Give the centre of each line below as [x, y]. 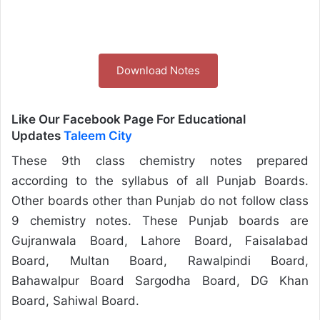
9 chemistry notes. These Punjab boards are [160, 220]
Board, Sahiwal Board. [75, 300]
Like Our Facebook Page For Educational [129, 119]
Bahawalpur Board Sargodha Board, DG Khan [160, 280]
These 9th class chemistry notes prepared [160, 160]
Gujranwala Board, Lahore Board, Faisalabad [160, 240]
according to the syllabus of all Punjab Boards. [160, 180]
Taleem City [98, 136]
